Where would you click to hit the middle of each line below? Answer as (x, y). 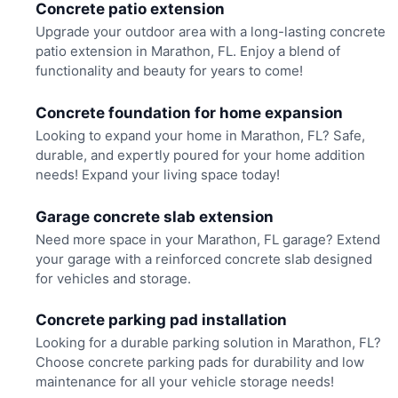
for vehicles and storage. (113, 278)
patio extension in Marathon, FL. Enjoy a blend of (187, 52)
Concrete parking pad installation (161, 320)
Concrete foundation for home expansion (189, 112)
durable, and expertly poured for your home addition (200, 155)
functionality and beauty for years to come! (169, 71)
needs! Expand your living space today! (157, 175)
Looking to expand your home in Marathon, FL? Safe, (200, 136)
